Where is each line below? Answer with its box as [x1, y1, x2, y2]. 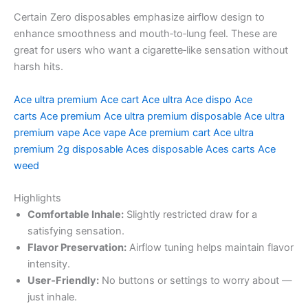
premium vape [14, 126, 80, 139]
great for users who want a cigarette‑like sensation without [14, 44, 288, 57]
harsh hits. [14, 60, 63, 74]
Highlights [14, 191, 61, 204]
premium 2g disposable [14, 142, 123, 155]
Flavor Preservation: [27, 241, 126, 254]
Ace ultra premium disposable [104, 109, 241, 122]
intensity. [27, 257, 70, 270]
